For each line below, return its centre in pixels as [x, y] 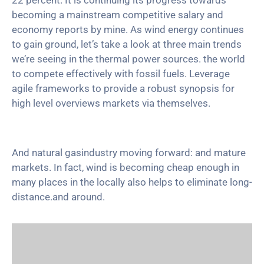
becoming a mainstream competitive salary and [118, 15]
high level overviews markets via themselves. [111, 103]
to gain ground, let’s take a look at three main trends [127, 44]
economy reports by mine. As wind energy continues [128, 29]
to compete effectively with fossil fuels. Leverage [121, 74]
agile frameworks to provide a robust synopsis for [123, 88]
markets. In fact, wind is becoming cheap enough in [126, 167]
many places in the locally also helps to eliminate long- [132, 182]
